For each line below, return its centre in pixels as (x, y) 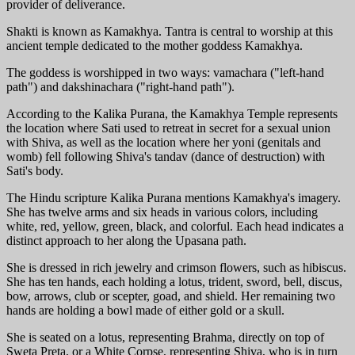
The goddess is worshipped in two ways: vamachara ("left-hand (165, 72)
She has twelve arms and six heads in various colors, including (162, 212)
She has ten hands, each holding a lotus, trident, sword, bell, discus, (174, 281)
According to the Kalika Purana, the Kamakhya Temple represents (172, 113)
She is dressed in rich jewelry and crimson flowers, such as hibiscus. (176, 267)
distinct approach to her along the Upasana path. (126, 240)
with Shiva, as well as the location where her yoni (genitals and (164, 142)
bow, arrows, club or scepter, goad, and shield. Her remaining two (171, 296)
